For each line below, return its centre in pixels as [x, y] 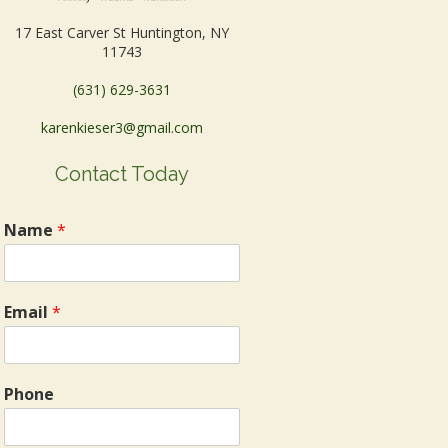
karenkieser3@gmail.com [122, 128]
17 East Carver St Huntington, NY [122, 33]
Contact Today [122, 174]
